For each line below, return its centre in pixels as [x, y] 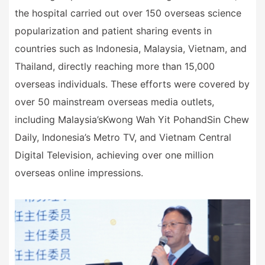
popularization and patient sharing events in [113, 30]
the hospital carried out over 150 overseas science [128, 13]
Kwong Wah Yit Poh [147, 119]
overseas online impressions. [79, 172]
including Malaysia [56, 119]
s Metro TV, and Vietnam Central [159, 137]
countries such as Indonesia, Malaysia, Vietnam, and [131, 48]
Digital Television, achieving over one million [114, 155]
